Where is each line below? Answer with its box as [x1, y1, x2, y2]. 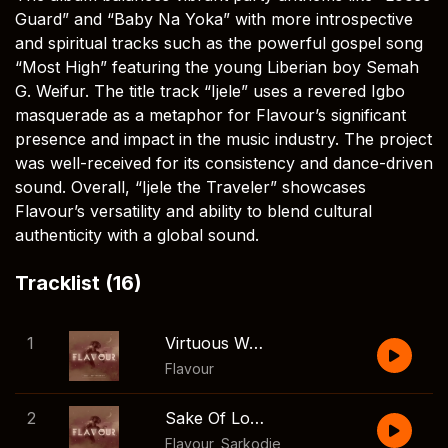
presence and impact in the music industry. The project [15, 129, 432, 149]
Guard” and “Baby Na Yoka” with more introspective [15, 9, 413, 29]
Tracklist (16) [15, 271, 142, 295]
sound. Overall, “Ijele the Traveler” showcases [15, 177, 366, 197]
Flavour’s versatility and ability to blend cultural [15, 201, 372, 221]
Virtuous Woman [249, 333, 263, 353]
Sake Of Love [250, 408, 264, 428]
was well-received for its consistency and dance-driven [15, 153, 433, 173]
